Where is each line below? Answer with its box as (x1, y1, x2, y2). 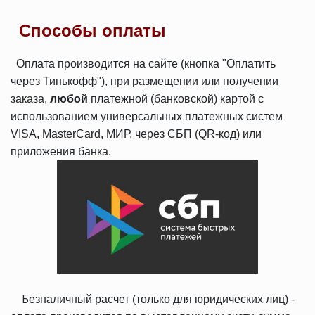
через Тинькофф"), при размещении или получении (11, 75, 278, 87)
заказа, (11, 93, 50, 105)
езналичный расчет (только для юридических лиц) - (29, 293, 295, 305)
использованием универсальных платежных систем (11, 110, 283, 122)
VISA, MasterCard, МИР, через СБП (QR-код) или (11, 128, 262, 140)
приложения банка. (11, 146, 111, 157)
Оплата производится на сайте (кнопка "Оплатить (16, 58, 276, 70)
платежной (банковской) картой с (88, 93, 264, 105)
